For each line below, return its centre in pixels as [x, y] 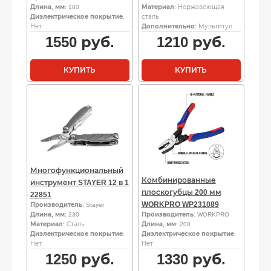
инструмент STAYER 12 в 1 [79, 182]
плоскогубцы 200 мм [181, 192]
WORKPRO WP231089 [180, 204]
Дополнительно [168, 26]
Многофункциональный [77, 170]
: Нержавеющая [199, 7]
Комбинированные [178, 180]
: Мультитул [213, 26]
